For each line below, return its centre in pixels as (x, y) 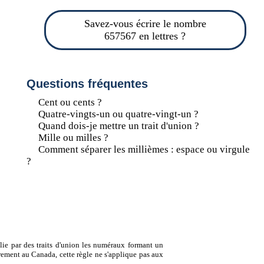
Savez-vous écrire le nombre (145, 24)
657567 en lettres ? (145, 36)
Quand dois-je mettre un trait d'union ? (118, 126)
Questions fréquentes (87, 84)
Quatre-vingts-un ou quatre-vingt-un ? (118, 114)
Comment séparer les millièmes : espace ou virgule (144, 149)
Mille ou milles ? (73, 138)
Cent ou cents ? (70, 102)
